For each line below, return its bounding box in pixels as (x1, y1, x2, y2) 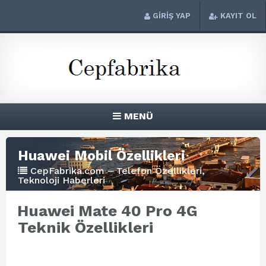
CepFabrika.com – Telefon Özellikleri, (30, 165, 205, 176)
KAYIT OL (220, 11, 256, 20)
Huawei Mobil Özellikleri (18, 148, 185, 164)
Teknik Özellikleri (18, 218, 153, 236)
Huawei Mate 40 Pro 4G (17, 202, 198, 220)
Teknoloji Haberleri (18, 175, 105, 186)
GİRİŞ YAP (153, 11, 191, 20)
